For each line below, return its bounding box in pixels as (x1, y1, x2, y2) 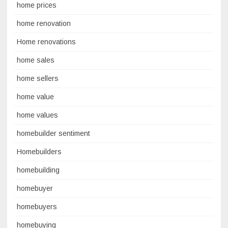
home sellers (17, 74, 59, 83)
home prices (17, 1, 56, 10)
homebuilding (17, 166, 60, 175)
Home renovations (17, 38, 76, 46)
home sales (17, 56, 54, 65)
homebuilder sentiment (17, 129, 90, 138)
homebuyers (17, 203, 57, 211)
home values (17, 111, 58, 120)
